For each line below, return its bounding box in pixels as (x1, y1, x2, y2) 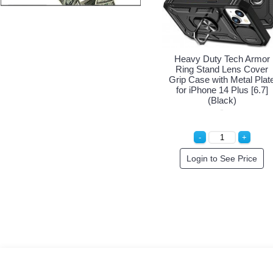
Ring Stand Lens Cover (175, 63, 268, 74)
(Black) (207, 94, 236, 105)
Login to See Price (186, 153, 257, 163)
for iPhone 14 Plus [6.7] (175, 84, 268, 95)
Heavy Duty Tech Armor (174, 53, 270, 64)
